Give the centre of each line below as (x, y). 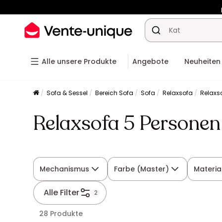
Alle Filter (62, 193)
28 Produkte (61, 214)
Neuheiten (202, 61)
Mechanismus (65, 169)
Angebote (150, 61)
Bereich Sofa (114, 93)
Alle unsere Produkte (79, 61)
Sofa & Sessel (67, 93)
